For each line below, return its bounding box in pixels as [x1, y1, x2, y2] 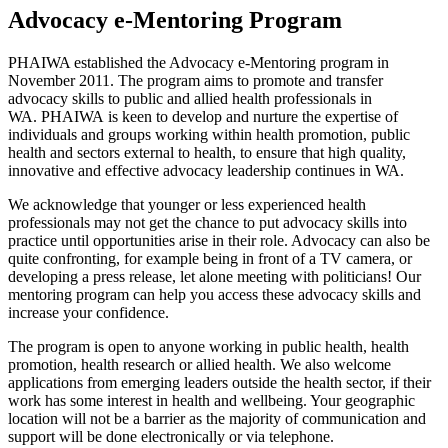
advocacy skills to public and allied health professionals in [8, 89, 372, 107]
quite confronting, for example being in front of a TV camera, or [8, 249, 412, 267]
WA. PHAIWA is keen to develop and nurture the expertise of [8, 107, 398, 125]
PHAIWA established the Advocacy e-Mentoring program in [8, 53, 389, 71]
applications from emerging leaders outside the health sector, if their [8, 373, 431, 391]
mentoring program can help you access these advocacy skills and [8, 285, 421, 303]
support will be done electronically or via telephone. [8, 427, 334, 445]
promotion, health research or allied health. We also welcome [8, 355, 391, 373]
